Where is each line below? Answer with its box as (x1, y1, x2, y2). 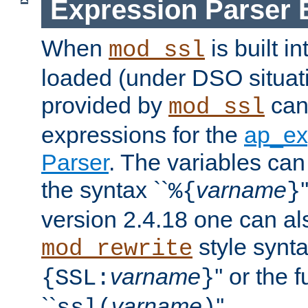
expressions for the (41, 122, 244, 148)
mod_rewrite (41, 236, 192, 263)
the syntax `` (41, 177, 168, 203)
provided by (41, 92, 168, 119)
